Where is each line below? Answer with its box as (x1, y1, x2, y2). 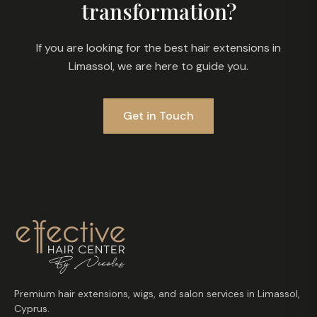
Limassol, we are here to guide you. (69, 59, 248, 74)
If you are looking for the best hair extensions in (36, 40, 281, 56)
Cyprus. (14, 302, 50, 316)
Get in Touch (123, 108, 194, 124)
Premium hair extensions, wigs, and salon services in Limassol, (14, 287, 300, 301)
